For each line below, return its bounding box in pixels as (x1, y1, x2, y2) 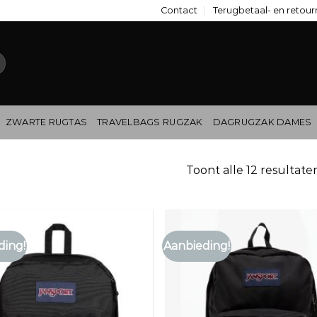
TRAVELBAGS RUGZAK (97, 117, 203, 127)
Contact (160, 5, 197, 16)
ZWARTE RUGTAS (5, 117, 88, 127)
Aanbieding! (163, 238, 231, 253)
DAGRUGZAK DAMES (212, 117, 312, 127)
